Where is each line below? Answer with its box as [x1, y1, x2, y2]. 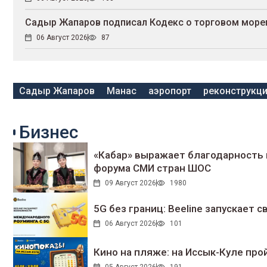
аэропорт [148, 85, 191, 97]
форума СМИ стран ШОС [93, 162, 211, 175]
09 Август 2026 [104, 179, 156, 188]
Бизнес [19, 122, 78, 143]
